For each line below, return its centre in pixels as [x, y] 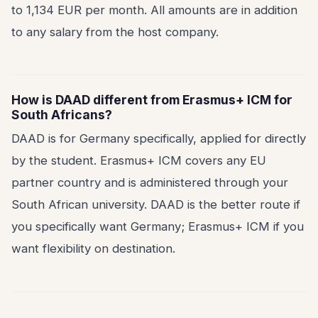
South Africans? [62, 115]
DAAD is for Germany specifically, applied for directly [159, 138]
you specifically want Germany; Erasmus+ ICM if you [158, 226]
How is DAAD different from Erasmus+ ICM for [152, 100]
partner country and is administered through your [150, 182]
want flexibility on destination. [93, 248]
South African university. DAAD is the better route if [156, 204]
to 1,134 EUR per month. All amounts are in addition [154, 10]
